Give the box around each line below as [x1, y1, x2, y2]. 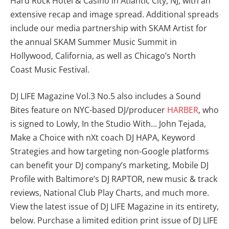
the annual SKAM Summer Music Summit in [10, 36, 177, 48]
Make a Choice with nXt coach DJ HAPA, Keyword [10, 131, 195, 143]
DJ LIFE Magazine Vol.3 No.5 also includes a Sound [10, 90, 201, 102]
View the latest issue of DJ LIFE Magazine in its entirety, [10, 200, 219, 212]
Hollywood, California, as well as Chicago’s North [10, 50, 196, 62]
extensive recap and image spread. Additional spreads [10, 9, 219, 20]
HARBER [167, 104, 198, 116]
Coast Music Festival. [10, 64, 89, 76]
